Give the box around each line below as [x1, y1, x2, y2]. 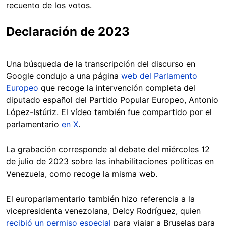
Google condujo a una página [6, 71, 121, 81]
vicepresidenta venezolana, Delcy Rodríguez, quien [6, 206, 201, 216]
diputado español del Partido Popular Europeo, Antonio [6, 95, 218, 105]
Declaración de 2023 [6, 24, 130, 39]
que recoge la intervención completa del [38, 83, 195, 93]
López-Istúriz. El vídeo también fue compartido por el [6, 107, 212, 118]
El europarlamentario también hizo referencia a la [6, 194, 195, 204]
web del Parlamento [121, 71, 197, 81]
